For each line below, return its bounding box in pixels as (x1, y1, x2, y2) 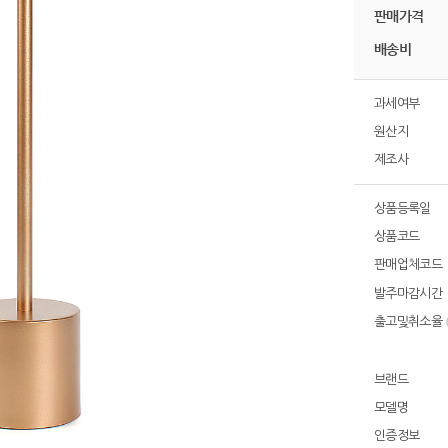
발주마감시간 (374, 287, 443, 300)
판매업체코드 (374, 258, 443, 271)
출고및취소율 (374, 315, 446, 328)
